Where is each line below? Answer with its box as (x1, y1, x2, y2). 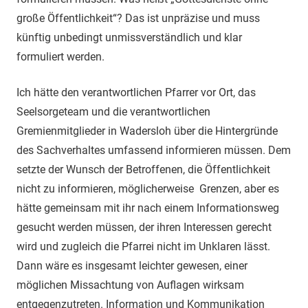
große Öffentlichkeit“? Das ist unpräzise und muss (16, 11, 260, 25)
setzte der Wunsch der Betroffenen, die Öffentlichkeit (16, 162, 270, 176)
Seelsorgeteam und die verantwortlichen (16, 104, 210, 118)
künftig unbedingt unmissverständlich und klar (16, 30, 242, 44)
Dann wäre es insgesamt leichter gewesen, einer (16, 258, 247, 272)
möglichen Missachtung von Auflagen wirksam (16, 278, 244, 291)
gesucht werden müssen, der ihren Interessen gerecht (16, 220, 272, 234)
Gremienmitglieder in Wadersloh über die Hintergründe (16, 124, 278, 137)
